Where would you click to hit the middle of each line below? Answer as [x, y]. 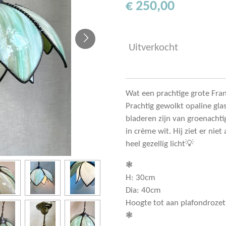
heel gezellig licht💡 [160, 144]
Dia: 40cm [143, 191]
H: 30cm [140, 178]
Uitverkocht [153, 48]
